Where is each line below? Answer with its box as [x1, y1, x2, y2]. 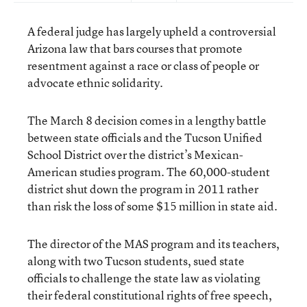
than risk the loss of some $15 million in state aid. [27, 198, 278, 214]
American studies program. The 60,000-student [27, 164, 270, 180]
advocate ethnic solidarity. [27, 75, 163, 90]
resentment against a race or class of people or [27, 58, 259, 73]
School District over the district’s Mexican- [27, 147, 243, 162]
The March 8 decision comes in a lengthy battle [27, 112, 267, 128]
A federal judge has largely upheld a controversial [27, 23, 276, 39]
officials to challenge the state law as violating [27, 270, 260, 286]
